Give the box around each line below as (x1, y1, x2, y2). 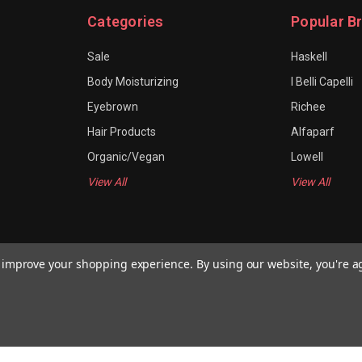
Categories (87, 13, 164, 31)
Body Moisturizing (87, 75, 179, 89)
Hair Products (87, 125, 156, 139)
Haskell (291, 50, 327, 64)
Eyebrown (87, 100, 138, 114)
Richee (291, 100, 326, 114)
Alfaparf (291, 125, 335, 139)
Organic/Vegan (87, 150, 165, 164)
